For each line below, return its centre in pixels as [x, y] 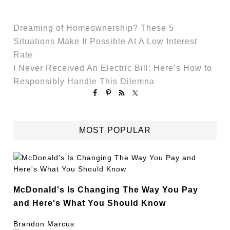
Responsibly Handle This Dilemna [84, 81]
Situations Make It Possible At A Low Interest [106, 41]
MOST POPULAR [115, 130]
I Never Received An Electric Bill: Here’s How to [113, 68]
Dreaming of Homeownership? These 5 [94, 28]
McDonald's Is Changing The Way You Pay [106, 190]
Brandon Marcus [44, 224]
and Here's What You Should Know [90, 203]
